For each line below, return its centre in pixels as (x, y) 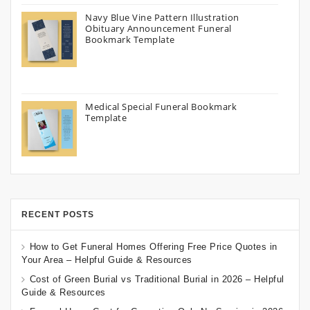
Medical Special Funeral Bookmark (161, 106)
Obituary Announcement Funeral (158, 28)
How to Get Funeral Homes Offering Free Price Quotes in (153, 246)
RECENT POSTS (58, 214)
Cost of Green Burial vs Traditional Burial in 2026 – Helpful (157, 280)
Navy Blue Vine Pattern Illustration (162, 17)
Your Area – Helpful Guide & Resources (107, 260)
